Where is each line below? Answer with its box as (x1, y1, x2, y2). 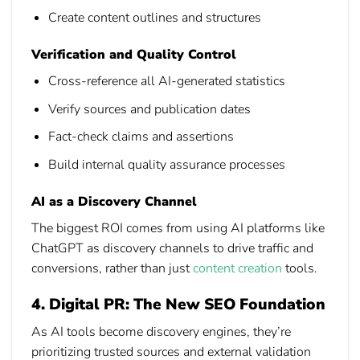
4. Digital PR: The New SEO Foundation (31, 294, 325, 316)
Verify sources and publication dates (47, 100, 251, 118)
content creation (193, 259, 282, 277)
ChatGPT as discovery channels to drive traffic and (31, 239, 313, 257)
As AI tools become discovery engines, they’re (31, 323, 291, 342)
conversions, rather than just (31, 259, 193, 277)
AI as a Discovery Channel (31, 192, 197, 211)
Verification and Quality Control (31, 46, 236, 64)
